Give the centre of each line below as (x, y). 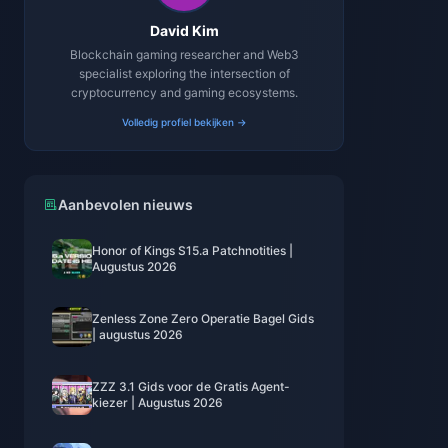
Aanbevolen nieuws (125, 204)
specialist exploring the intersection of (184, 73)
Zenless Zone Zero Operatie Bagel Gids (203, 318)
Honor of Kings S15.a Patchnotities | (192, 250)
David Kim (184, 30)
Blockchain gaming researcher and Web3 (184, 54)
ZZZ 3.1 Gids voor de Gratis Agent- (191, 386)
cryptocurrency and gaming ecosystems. (184, 92)
